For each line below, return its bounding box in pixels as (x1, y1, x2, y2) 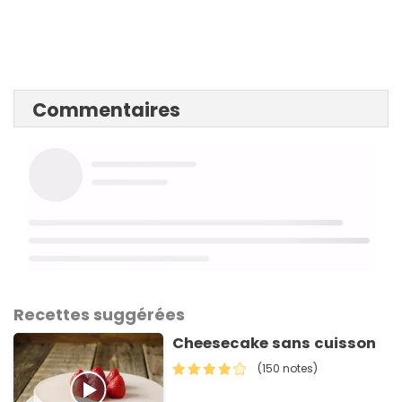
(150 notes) (258, 361, 319, 377)
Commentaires (32, 97, 180, 124)
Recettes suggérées (13, 303, 185, 327)
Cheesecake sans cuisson (172, 333, 377, 354)
